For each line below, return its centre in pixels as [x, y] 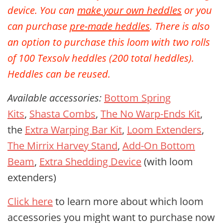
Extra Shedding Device [90, 162]
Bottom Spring [137, 98]
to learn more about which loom [128, 201]
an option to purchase [58, 42]
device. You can [42, 10]
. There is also [180, 26]
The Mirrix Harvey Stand [62, 146]
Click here [30, 201]
